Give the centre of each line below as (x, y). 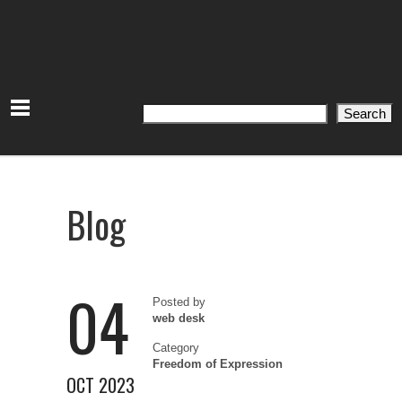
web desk (179, 318)
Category (176, 348)
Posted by (179, 302)
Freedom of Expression (218, 364)
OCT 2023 (100, 385)
